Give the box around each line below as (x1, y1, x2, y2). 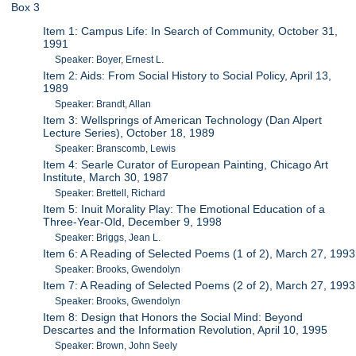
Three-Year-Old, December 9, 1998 (43, 215, 222, 229)
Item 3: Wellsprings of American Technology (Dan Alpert (43, 114, 323, 127)
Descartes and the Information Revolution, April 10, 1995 (43, 323, 328, 337)
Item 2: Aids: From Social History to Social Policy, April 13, (43, 69, 332, 83)
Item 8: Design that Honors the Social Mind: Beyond (43, 311, 304, 324)
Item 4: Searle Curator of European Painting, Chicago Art (43, 158, 329, 172)
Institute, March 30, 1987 (43, 171, 169, 184)
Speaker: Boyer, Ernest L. (55, 54, 164, 66)
